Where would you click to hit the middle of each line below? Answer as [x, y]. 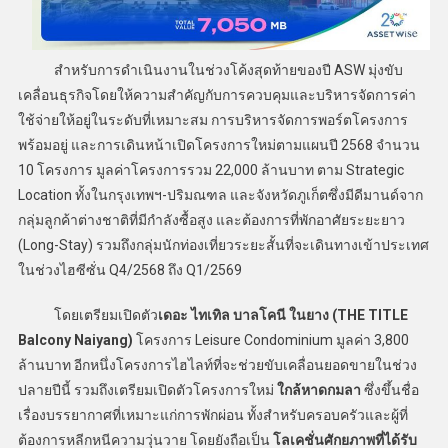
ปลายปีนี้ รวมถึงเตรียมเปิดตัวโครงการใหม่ [147, 389]
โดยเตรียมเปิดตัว [87, 314]
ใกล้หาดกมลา [318, 389]
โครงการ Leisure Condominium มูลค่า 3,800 [270, 339]
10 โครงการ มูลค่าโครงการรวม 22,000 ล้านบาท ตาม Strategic [210, 169]
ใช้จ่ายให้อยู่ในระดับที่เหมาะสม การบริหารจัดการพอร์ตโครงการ [212, 119]
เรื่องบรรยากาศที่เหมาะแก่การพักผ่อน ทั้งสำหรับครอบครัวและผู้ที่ [212, 414]
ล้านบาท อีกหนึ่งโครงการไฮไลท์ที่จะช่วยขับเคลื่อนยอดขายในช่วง [217, 364]
